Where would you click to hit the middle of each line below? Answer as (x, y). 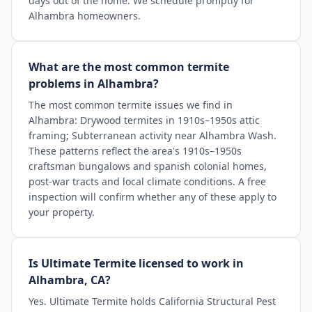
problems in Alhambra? (94, 84)
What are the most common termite (129, 67)
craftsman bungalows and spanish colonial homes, (148, 166)
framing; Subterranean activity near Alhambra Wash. (153, 135)
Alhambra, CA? (70, 280)
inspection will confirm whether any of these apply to (153, 197)
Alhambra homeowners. (85, 16)
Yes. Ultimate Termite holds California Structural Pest (152, 301)
